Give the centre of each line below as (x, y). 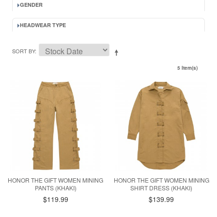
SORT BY (23, 51)
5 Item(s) (187, 68)
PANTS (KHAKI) (55, 188)
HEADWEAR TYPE (43, 25)
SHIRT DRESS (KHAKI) (162, 188)
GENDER (31, 5)
